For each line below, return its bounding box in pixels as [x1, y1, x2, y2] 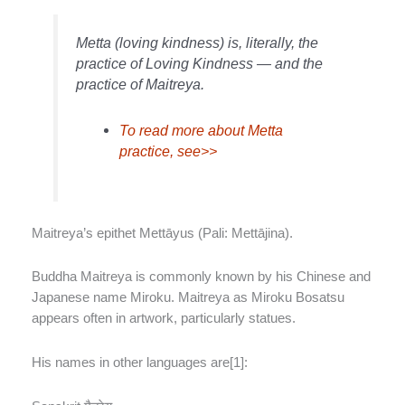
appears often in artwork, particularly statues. [32, 311, 296, 326]
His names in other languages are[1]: [32, 354, 248, 370]
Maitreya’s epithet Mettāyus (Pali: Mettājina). [32, 225, 293, 240]
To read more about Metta [119, 121, 284, 138]
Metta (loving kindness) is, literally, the [76, 33, 319, 51]
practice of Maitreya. [76, 75, 205, 92]
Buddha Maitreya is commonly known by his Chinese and [32, 269, 371, 285]
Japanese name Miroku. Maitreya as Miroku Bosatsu [32, 290, 344, 306]
